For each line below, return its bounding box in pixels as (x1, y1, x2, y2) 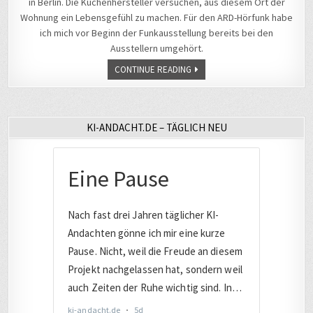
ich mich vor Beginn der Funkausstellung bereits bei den (40, 26, 273, 39)
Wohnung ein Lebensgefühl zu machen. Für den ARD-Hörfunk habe (20, 10, 293, 24)
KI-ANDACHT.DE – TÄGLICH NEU (86, 120, 227, 134)
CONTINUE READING (115, 63, 191, 75)
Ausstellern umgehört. (110, 41, 203, 54)
